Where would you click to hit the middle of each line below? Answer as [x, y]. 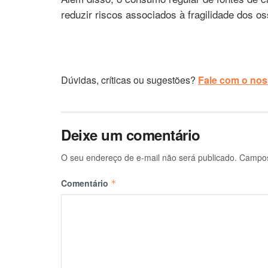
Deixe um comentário [131, 134]
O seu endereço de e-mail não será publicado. [149, 157]
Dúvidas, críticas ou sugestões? [130, 80]
